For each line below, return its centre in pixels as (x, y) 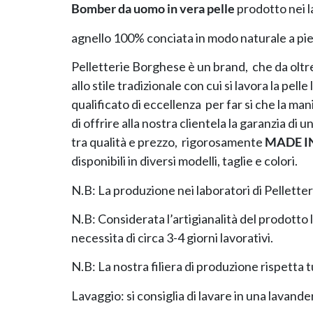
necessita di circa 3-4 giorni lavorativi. (172, 238)
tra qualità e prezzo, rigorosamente (168, 142)
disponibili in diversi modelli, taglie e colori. (184, 161)
